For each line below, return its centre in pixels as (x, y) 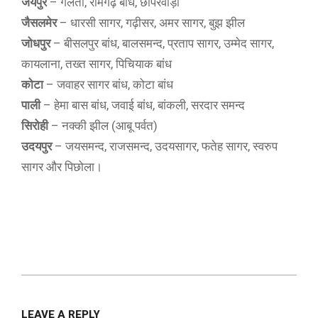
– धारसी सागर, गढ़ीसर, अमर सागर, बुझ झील (151, 23)
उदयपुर (37, 146)
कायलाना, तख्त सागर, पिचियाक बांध (97, 64)
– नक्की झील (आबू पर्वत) (103, 126)
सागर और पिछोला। (62, 167)
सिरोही (35, 126)
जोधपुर (36, 43)
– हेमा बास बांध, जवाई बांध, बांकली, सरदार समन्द (143, 105)
